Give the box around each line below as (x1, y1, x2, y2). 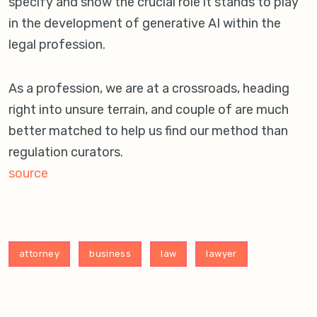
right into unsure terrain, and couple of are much (8, 102, 289, 118)
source (8, 166, 48, 182)
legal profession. (8, 37, 105, 53)
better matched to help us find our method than (8, 123, 288, 139)
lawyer (206, 248, 237, 260)
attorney (19, 248, 60, 260)
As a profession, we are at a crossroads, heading (8, 81, 289, 97)
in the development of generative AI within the (8, 16, 281, 32)
